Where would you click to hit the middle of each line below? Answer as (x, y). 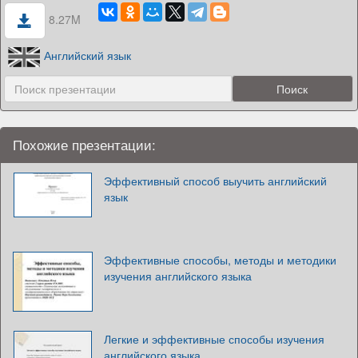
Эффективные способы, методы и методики (220, 260)
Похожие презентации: (84, 145)
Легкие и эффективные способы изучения (214, 339)
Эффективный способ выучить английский (215, 181)
